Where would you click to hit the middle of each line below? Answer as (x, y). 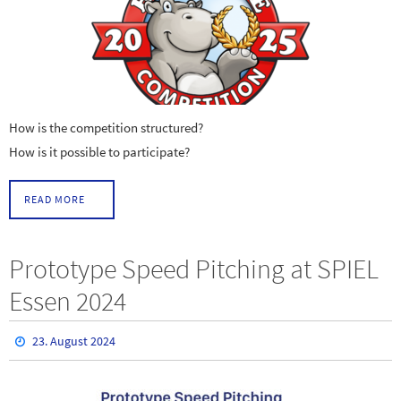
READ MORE (55, 200)
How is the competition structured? (106, 127)
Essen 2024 (68, 301)
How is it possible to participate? (99, 151)
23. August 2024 (74, 341)
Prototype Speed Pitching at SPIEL (194, 269)
